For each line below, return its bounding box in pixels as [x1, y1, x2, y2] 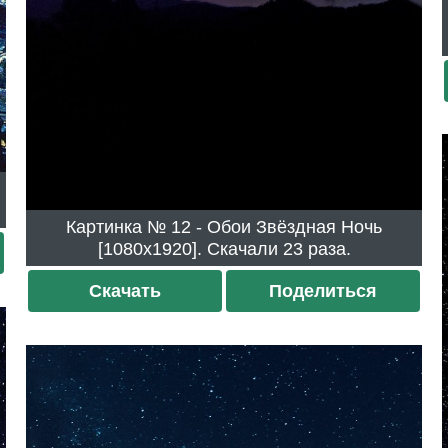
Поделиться [268, 281, 377, 302]
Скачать [89, 281, 162, 302]
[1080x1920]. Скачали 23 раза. [282, 239, 351, 260]
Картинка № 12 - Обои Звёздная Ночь [66, 217, 171, 238]
